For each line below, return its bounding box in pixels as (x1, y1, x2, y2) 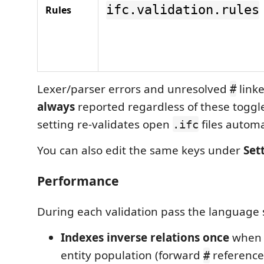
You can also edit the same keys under (37, 142, 243, 158)
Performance (37, 172, 119, 190)
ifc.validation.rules (106, 2, 259, 18)
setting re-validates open (37, 116, 173, 132)
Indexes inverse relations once (61, 230, 229, 246)
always (37, 98, 75, 114)
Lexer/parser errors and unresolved (37, 81, 230, 97)
